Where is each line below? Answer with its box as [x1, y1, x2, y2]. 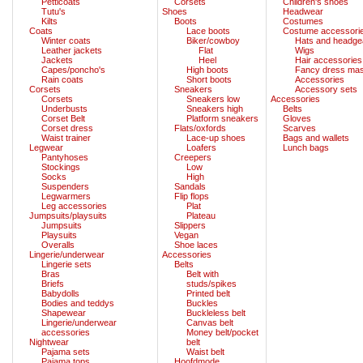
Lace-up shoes [186, 132, 246, 143]
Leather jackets [41, 45, 102, 55]
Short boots [186, 74, 232, 84]
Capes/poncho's [41, 64, 105, 75]
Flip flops [174, 190, 209, 201]
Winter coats [41, 35, 91, 45]
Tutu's [41, 6, 66, 16]
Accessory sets [295, 83, 357, 94]
